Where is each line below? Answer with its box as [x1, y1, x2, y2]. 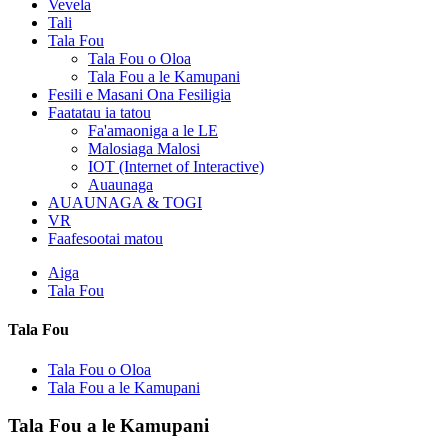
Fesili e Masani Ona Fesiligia [48, 86, 231, 103]
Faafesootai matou [48, 230, 163, 247]
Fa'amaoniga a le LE [88, 122, 218, 139]
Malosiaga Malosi [88, 140, 200, 157]
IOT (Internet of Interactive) [88, 158, 264, 175]
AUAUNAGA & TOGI [48, 194, 202, 211]
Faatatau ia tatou [48, 104, 151, 121]
